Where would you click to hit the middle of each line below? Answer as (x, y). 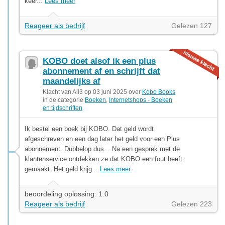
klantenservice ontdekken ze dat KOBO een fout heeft (103, 159)
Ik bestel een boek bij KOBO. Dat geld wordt (89, 129)
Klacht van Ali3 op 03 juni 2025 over (92, 92)
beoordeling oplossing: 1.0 (67, 194)
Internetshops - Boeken (141, 100)
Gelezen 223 (192, 204)
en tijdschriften (63, 108)
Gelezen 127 (192, 25)
